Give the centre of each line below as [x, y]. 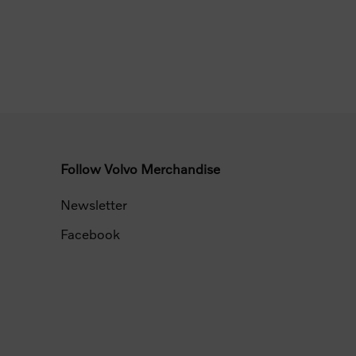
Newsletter [94, 205]
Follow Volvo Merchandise [140, 169]
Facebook [90, 234]
